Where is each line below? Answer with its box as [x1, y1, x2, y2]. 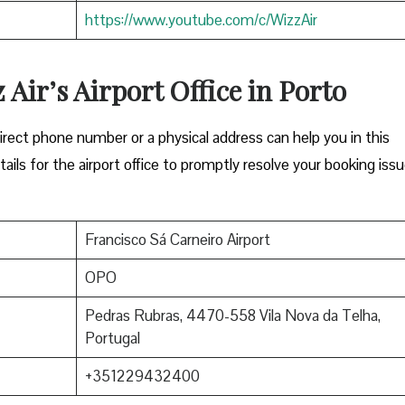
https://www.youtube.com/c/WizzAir [84, 10, 317, 31]
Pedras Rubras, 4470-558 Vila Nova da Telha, [84, 306, 381, 326]
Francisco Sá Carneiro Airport [84, 230, 270, 250]
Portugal [84, 328, 140, 349]
